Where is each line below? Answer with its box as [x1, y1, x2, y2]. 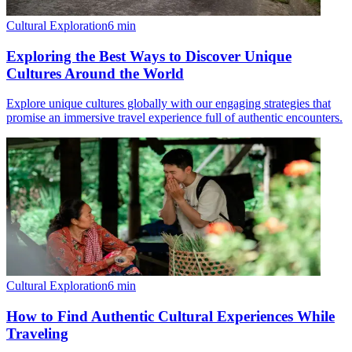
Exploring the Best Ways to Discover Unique [6, 47, 291, 64]
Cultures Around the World [6, 64, 184, 82]
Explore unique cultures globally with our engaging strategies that [6, 97, 331, 111]
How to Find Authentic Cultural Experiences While [6, 307, 335, 324]
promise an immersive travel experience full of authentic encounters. [6, 111, 343, 125]
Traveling [6, 324, 68, 342]
